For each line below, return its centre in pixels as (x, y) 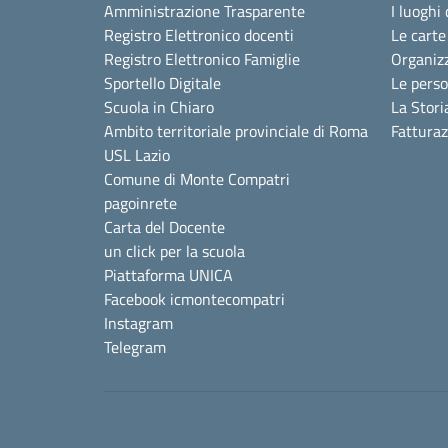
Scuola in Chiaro (159, 106)
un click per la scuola (174, 250)
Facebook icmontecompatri (194, 298)
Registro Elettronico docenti (199, 34)
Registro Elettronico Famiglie (202, 58)
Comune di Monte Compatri (197, 178)
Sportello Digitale (162, 82)
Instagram (138, 322)
